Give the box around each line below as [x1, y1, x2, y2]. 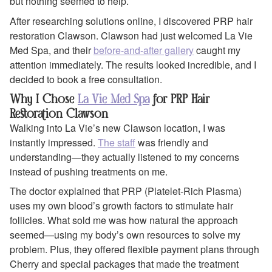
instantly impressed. [10, 135, 98, 149]
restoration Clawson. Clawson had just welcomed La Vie [10, 28, 253, 42]
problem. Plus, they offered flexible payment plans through [10, 242, 259, 257]
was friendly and [135, 135, 208, 149]
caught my [194, 42, 240, 57]
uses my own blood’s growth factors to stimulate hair [10, 199, 233, 213]
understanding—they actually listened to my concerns [10, 149, 239, 164]
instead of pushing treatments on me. [10, 164, 168, 178]
